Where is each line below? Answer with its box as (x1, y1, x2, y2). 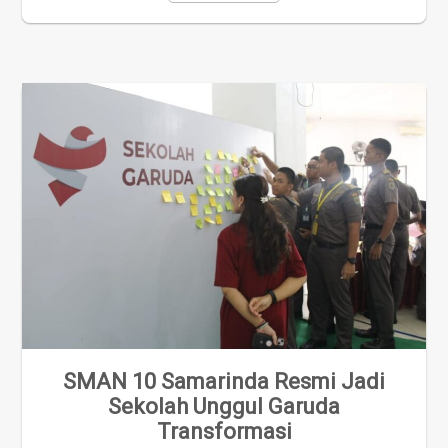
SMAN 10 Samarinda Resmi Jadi (63, 368, 385, 394)
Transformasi (156, 418, 292, 444)
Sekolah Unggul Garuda (108, 393, 340, 419)
